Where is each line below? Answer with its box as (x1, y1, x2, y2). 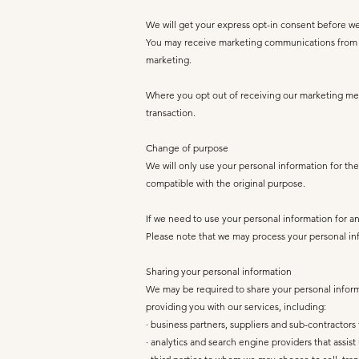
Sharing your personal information (146, 265, 292, 277)
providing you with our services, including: (146, 301, 326, 313)
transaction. (146, 107, 196, 119)
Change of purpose (146, 142, 228, 154)
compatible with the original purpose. (146, 177, 305, 189)
